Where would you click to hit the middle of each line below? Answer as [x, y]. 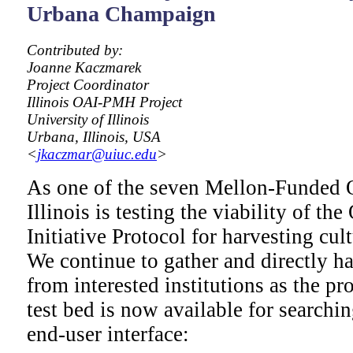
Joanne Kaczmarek [84, 67]
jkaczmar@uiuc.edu [97, 154]
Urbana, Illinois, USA [94, 136]
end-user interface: [108, 334]
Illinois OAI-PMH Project [104, 102]
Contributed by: [75, 50]
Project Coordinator [88, 84]
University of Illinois [88, 119]
